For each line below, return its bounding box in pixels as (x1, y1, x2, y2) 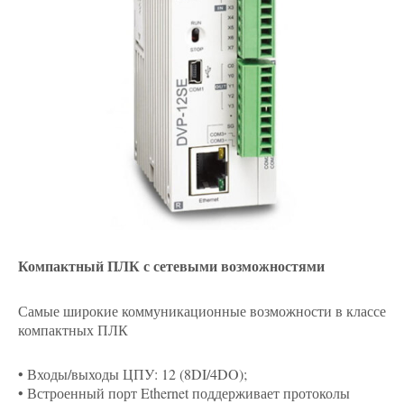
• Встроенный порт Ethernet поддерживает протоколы (18, 383, 350, 402)
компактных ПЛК (18, 320, 128, 339)
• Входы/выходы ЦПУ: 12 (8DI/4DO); (18, 364, 247, 383)
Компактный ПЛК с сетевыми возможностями (18, 255, 325, 276)
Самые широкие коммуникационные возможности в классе (18, 301, 386, 320)
